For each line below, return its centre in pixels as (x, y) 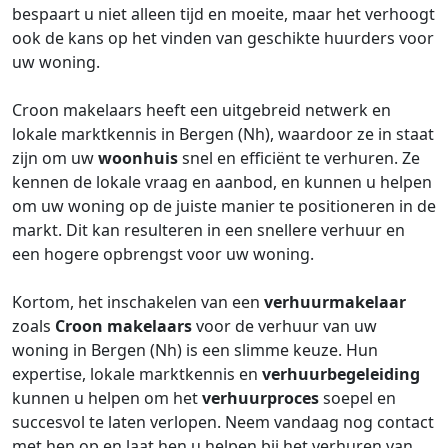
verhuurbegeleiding (341, 374)
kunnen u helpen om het (107, 398)
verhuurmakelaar (335, 302)
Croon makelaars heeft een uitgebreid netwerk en (201, 110)
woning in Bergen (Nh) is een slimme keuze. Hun (195, 350)
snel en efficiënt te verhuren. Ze (299, 158)
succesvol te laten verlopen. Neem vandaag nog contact (223, 422)
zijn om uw (55, 158)
